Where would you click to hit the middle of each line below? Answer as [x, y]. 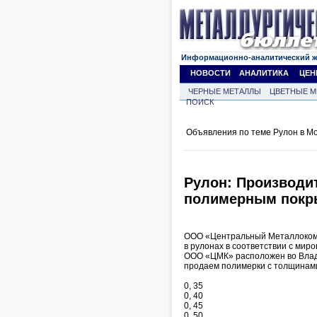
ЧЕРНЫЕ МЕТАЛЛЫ [225, 91]
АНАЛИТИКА [264, 73]
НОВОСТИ [211, 73]
